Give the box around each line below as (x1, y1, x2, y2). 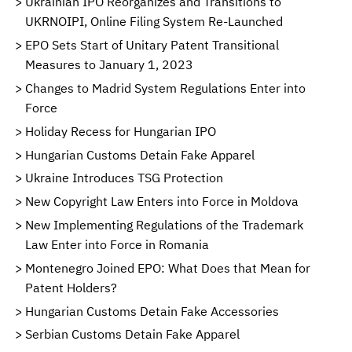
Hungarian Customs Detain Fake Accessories (25, 302, 279, 319)
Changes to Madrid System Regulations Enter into (25, 80, 306, 97)
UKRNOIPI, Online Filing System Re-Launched (25, 13, 283, 30)
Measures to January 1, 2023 (25, 57, 193, 73)
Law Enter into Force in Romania (25, 236, 209, 253)
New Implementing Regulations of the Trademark (25, 217, 303, 233)
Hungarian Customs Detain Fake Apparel (25, 146, 255, 163)
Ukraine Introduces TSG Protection (25, 170, 223, 186)
